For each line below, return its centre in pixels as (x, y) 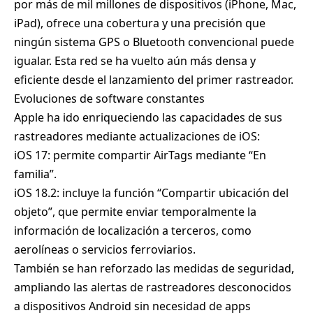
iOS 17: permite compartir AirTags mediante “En (140, 155)
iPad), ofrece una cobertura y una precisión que (140, 23)
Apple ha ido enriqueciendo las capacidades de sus (148, 118)
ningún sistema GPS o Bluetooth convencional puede (154, 42)
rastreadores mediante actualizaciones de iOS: (137, 137)
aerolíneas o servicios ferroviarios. (105, 250)
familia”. (35, 174)
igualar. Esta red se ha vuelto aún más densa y (135, 61)
